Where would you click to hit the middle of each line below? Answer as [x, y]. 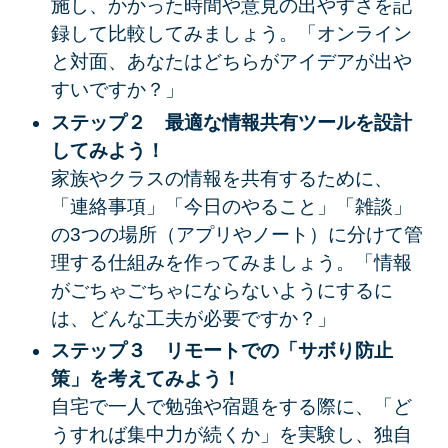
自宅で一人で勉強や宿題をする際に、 [212, 407]
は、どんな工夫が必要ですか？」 [193, 318]
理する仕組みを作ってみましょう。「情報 [231, 262]
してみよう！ [107, 150]
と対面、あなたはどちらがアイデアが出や [231, 62]
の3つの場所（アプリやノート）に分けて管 [236, 234]
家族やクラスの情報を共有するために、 [221, 178]
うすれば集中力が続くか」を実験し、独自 [231, 435]
